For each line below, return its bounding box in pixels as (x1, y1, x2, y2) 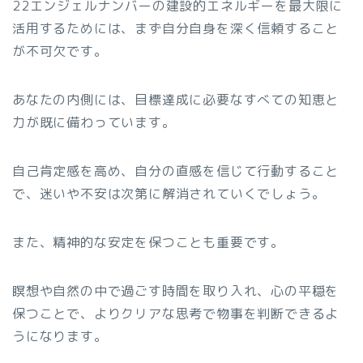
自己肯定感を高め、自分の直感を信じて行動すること (12, 161, 340, 180)
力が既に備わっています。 (12, 113, 176, 131)
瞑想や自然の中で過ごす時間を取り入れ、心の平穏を (12, 281, 340, 300)
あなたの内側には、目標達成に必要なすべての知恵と (12, 90, 340, 109)
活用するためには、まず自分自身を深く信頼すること (12, 19, 340, 37)
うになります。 (12, 327, 108, 345)
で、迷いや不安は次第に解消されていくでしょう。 (12, 184, 326, 203)
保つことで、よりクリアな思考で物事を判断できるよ (12, 304, 340, 322)
